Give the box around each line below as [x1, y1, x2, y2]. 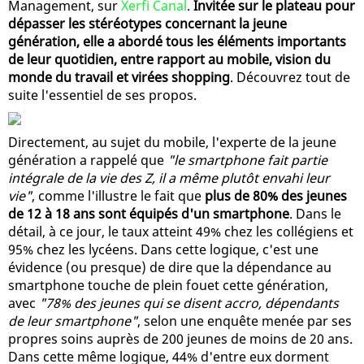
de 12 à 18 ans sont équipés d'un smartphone [8, 204, 289, 223]
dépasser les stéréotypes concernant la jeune [8, 14, 287, 32]
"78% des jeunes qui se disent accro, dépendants [39, 293, 339, 312]
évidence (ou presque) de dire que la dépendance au [8, 258, 331, 276]
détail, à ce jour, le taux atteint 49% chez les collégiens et [8, 222, 353, 240]
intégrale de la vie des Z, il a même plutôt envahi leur [8, 168, 330, 187]
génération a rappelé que [8, 150, 167, 169]
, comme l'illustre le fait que [32, 186, 205, 205]
